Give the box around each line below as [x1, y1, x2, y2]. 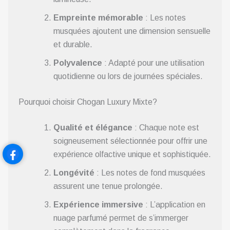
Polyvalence [53, 59, 102, 68]
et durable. [53, 40, 92, 49]
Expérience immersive [53, 200, 143, 209]
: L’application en [143, 200, 205, 209]
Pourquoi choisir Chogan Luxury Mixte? [18, 98, 157, 107]
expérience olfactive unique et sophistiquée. [53, 150, 211, 159]
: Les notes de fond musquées [94, 168, 205, 178]
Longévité [53, 168, 94, 178]
